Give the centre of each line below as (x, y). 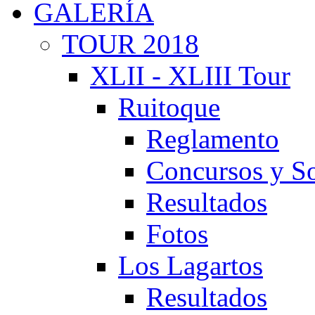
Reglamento (213, 139)
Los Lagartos (191, 265)
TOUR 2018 (130, 44)
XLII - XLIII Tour (190, 76)
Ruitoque (169, 107)
